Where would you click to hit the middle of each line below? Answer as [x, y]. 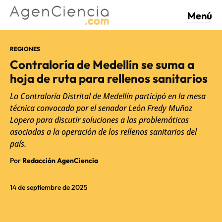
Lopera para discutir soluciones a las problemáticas [99, 120]
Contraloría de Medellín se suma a [102, 64]
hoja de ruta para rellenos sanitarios [109, 78]
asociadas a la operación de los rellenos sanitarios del [103, 132]
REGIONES [25, 49]
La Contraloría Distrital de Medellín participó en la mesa [108, 96]
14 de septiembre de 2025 [49, 187]
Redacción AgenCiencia [60, 160]
